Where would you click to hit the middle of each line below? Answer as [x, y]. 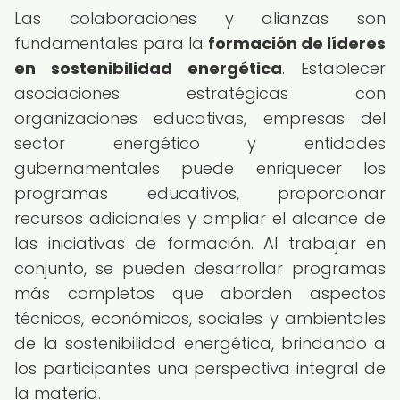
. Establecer [334, 68]
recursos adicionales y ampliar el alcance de [200, 218]
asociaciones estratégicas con [200, 93]
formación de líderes [297, 43]
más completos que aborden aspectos [200, 293]
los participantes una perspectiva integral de [200, 368]
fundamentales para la [111, 43]
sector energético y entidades [200, 143]
